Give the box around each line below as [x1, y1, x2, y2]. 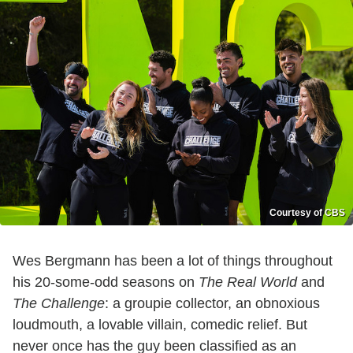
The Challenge [13, 295, 105, 312]
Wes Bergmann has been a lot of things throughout [13, 253, 333, 269]
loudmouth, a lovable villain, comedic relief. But [13, 317, 307, 333]
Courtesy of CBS [269, 207, 345, 219]
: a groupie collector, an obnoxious [105, 295, 320, 312]
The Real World [199, 274, 297, 291]
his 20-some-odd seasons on [13, 274, 199, 291]
